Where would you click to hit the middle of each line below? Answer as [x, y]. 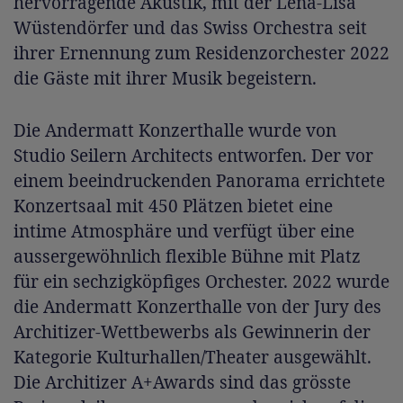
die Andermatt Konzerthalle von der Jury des [197, 306]
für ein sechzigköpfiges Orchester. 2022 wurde [201, 281]
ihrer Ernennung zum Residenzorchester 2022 [201, 53]
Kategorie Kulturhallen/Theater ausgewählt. [193, 357]
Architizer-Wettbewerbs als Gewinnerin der [192, 331]
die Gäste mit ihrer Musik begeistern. [165, 78]
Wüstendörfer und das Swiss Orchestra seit [190, 27]
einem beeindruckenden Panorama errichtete [199, 180]
